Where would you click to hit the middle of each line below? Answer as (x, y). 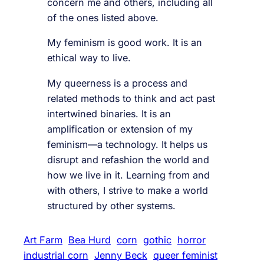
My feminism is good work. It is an (125, 43)
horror (192, 240)
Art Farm (43, 240)
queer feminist (185, 255)
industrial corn (56, 255)
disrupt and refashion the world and (128, 159)
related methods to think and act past (131, 98)
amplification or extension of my (120, 129)
